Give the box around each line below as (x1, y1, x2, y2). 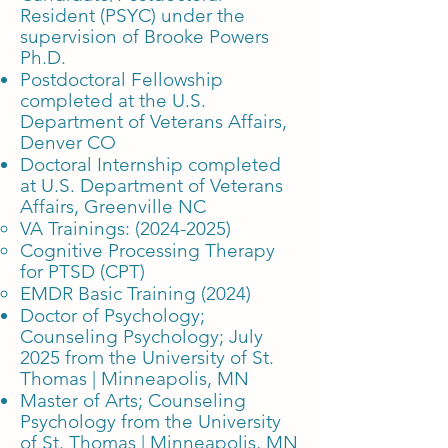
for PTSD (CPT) (20, 260, 145, 283)
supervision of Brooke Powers (20, 25, 269, 48)
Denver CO (20, 131, 116, 154)
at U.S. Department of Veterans (20, 174, 283, 197)
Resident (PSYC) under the (20, 4, 245, 27)
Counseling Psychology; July (20, 325, 263, 348)
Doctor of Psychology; (20, 304, 205, 327)
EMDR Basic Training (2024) (20, 282, 256, 305)
